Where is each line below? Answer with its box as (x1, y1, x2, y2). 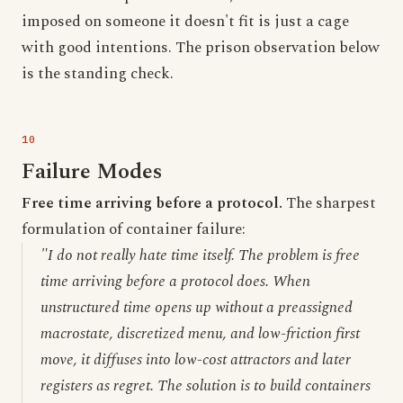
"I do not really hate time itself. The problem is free (40, 244, 360, 267)
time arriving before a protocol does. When (40, 270, 310, 293)
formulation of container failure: (22, 218, 246, 241)
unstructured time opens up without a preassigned (40, 296, 353, 319)
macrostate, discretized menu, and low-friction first (40, 322, 360, 345)
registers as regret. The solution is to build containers (40, 374, 371, 398)
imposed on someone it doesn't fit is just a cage (22, 10, 349, 33)
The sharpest (282, 192, 376, 215)
